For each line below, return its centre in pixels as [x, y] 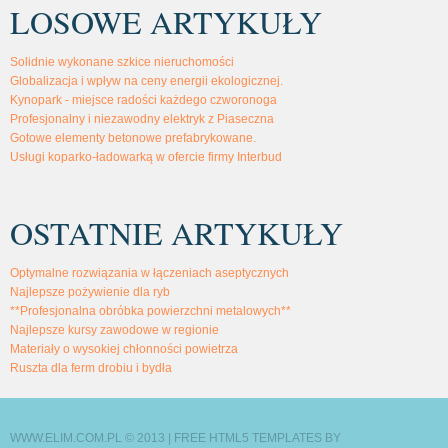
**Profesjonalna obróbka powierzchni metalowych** [150, 310]
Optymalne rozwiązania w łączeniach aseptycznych [149, 272]
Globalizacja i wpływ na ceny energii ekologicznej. [146, 80]
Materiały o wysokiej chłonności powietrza [124, 348]
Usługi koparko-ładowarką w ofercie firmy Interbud [146, 156]
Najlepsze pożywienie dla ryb [90, 291]
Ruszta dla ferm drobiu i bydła [91, 367]
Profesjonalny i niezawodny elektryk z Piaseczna [142, 118]
